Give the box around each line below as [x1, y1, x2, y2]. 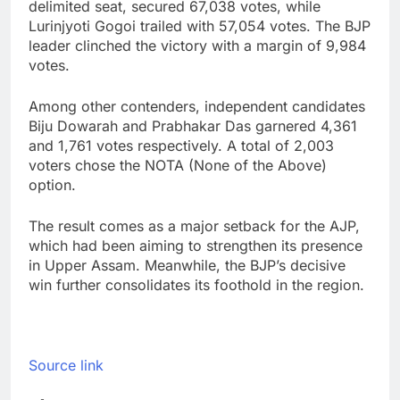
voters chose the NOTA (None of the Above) [29, 155, 327, 174]
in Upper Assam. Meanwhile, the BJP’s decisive [29, 255, 346, 274]
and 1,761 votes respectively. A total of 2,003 [29, 136, 334, 154]
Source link [29, 355, 104, 374]
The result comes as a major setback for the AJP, [29, 216, 360, 235]
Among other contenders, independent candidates [29, 96, 365, 115]
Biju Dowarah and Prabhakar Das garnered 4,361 [29, 116, 357, 135]
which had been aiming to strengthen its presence [29, 236, 362, 254]
